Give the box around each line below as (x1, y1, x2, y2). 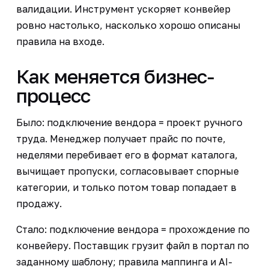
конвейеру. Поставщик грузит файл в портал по (16, 239, 249, 252)
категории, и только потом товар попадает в (16, 181, 237, 193)
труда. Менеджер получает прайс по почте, (16, 132, 226, 145)
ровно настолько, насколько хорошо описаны (16, 19, 241, 31)
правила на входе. (16, 35, 104, 47)
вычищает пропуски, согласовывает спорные (16, 165, 239, 177)
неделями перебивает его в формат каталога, (16, 148, 238, 161)
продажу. (16, 197, 62, 210)
